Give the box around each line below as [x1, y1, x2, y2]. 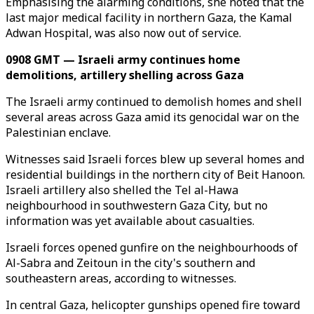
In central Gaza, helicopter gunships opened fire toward [6, 297, 300, 313]
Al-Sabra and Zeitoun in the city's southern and [6, 255, 255, 271]
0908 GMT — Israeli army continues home [6, 52, 240, 67]
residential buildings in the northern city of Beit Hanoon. [6, 167, 305, 182]
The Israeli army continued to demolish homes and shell [6, 94, 302, 109]
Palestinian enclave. [6, 125, 111, 140]
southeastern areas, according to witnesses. [6, 271, 236, 286]
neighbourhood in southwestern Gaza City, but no [6, 198, 268, 213]
